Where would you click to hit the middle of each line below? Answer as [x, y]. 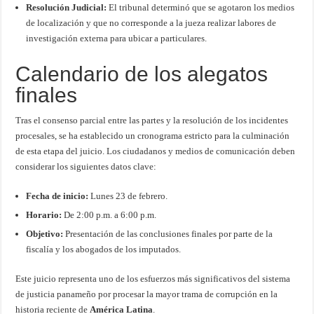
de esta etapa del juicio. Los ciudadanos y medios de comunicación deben [156, 151]
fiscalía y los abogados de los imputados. [104, 250]
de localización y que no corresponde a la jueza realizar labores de [151, 23]
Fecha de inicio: [57, 196]
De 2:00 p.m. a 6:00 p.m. [109, 215]
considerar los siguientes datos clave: [86, 167]
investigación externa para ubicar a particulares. [117, 39]
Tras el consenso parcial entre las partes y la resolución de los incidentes [152, 121]
